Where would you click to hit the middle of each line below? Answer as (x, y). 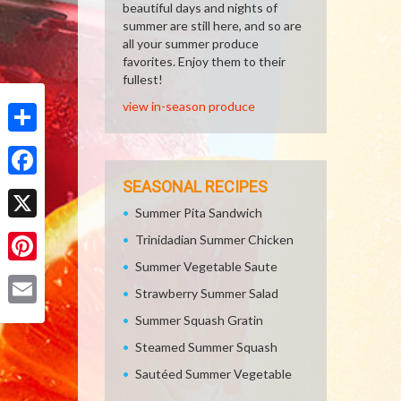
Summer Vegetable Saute (206, 266)
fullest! (143, 79)
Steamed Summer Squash (206, 347)
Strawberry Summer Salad (207, 293)
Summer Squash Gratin (199, 320)
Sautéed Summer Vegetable (213, 374)
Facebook (35, 188)
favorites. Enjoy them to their (204, 61)
